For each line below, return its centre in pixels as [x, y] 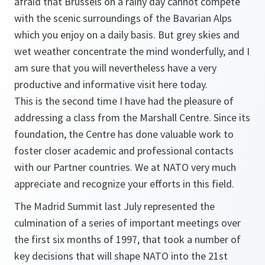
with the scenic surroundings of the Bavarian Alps [123, 18]
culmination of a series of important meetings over [127, 223]
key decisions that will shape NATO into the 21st [121, 256]
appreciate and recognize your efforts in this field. [124, 184]
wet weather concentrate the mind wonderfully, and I [132, 51]
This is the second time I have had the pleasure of [124, 101]
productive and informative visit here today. [111, 84]
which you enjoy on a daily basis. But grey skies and [127, 35]
